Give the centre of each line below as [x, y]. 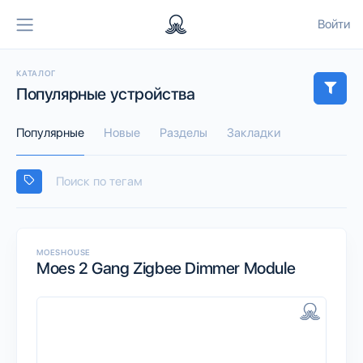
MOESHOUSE [64, 252]
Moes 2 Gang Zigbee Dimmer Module [166, 268]
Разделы [184, 132]
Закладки [254, 132]
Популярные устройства [106, 94]
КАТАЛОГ [36, 73]
